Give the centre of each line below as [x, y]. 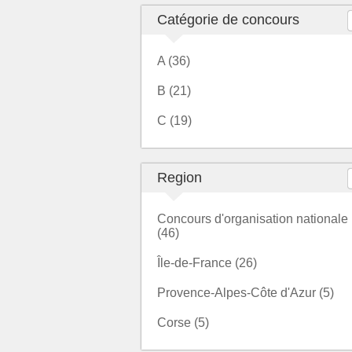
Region [180, 178]
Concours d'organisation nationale [253, 219]
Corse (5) [183, 323]
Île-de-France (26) [207, 263]
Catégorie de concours [228, 20]
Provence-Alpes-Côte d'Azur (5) [246, 293]
